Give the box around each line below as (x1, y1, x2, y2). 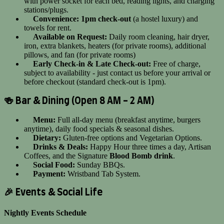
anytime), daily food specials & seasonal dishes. (24, 124, 174, 133)
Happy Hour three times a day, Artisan (88, 142, 211, 151)
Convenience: (33, 14, 79, 23)
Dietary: (33, 133, 61, 142)
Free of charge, (151, 59, 200, 68)
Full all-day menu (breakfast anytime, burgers (55, 115, 200, 124)
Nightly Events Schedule (4, 208, 86, 217)
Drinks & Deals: (33, 142, 88, 151)
